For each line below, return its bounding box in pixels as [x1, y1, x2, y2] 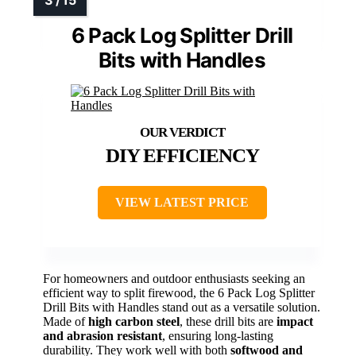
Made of [43, 315, 88, 329]
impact [277, 315, 313, 329]
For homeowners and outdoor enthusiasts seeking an [43, 272, 305, 286]
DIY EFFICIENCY [105, 145, 259, 167]
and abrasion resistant [43, 329, 162, 343]
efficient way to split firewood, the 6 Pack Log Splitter [43, 286, 315, 300]
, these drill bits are [180, 315, 277, 329]
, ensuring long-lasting [162, 329, 273, 343]
